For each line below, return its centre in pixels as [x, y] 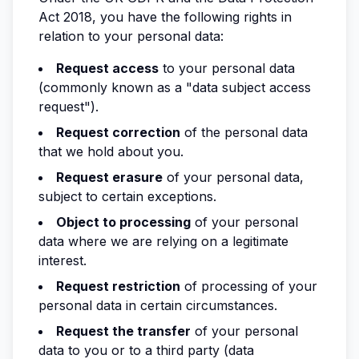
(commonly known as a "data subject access [175, 87]
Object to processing [123, 222]
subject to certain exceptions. [127, 196]
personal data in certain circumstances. [158, 305]
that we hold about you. [111, 151]
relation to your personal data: [131, 36]
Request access [107, 68]
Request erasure [109, 177]
